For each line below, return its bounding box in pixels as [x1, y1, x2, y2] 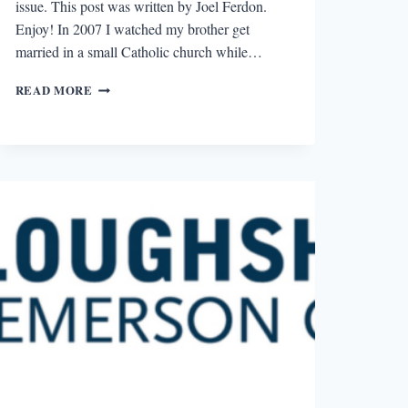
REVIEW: [91, 113, 148, 130]
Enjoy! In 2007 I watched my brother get [15, 18, 250, 38]
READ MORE [15, 81, 93, 98]
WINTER [91, 131, 145, 148]
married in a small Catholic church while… [15, 41, 262, 61]
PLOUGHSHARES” [91, 95, 202, 112]
